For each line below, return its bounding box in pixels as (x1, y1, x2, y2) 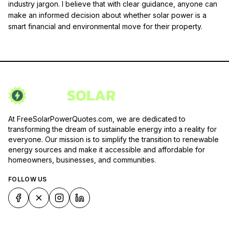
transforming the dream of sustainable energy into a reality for (8, 124, 217, 133)
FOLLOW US (8, 175, 47, 183)
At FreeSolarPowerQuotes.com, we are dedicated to (8, 114, 186, 123)
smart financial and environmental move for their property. (8, 21, 202, 31)
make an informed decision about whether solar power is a (8, 10, 207, 19)
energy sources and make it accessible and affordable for (8, 145, 205, 154)
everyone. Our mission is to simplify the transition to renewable (8, 134, 219, 144)
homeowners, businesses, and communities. (8, 155, 156, 164)
